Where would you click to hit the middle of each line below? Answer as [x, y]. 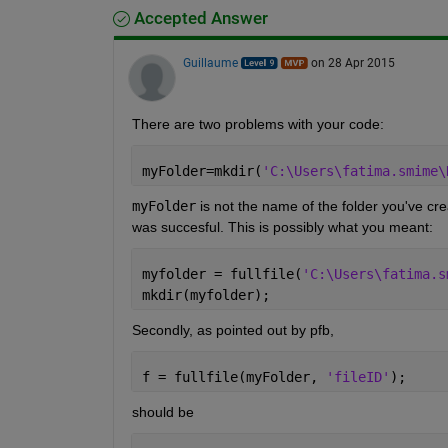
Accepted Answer [198, 18]
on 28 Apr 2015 [352, 62]
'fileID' [357, 376]
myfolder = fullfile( [221, 273]
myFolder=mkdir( [201, 170]
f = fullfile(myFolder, [233, 376]
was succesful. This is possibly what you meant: [282, 226]
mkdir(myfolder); [205, 294]
